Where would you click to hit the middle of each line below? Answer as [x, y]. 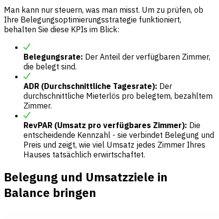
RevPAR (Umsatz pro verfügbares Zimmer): [105, 125]
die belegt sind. [50, 67]
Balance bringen [50, 193]
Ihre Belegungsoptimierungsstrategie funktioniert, [93, 20]
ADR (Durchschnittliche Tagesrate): [90, 86]
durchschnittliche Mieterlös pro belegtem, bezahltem [118, 96]
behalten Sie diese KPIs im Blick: [62, 30]
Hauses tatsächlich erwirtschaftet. [84, 155]
